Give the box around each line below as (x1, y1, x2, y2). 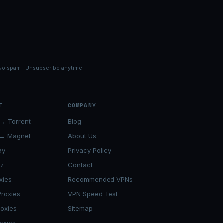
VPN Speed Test (68, 190, 118, 198)
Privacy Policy (68, 146, 111, 155)
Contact (68, 161, 93, 169)
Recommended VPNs (68, 175, 133, 184)
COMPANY (68, 101, 96, 110)
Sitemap (68, 204, 93, 213)
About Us (68, 132, 96, 140)
